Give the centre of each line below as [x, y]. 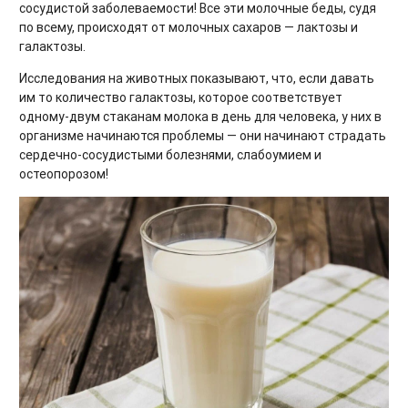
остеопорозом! [64, 174]
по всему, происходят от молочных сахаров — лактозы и [189, 28]
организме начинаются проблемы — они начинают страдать [203, 136]
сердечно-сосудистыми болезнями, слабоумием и [170, 155]
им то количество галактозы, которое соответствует [181, 98]
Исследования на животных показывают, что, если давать [197, 79]
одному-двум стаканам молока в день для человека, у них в [200, 117]
